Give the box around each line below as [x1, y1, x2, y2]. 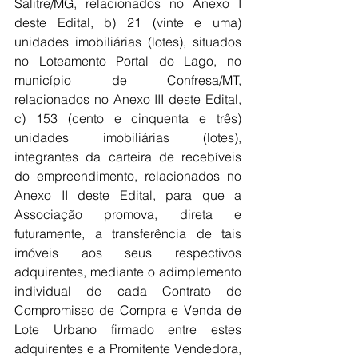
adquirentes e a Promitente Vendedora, [14, 340, 241, 356]
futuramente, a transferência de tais [14, 225, 241, 241]
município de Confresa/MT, [14, 72, 241, 88]
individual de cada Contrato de [14, 283, 241, 299]
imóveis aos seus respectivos [14, 245, 241, 261]
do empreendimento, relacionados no [14, 168, 241, 184]
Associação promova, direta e [14, 206, 241, 222]
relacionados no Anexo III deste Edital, [14, 91, 241, 107]
